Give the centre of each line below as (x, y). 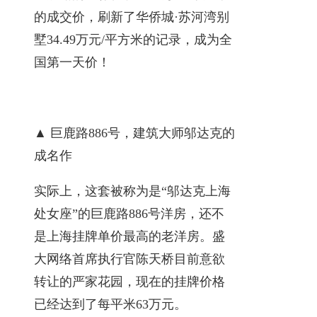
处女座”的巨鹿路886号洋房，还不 (129, 213)
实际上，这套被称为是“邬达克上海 (132, 191)
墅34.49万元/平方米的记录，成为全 (133, 39)
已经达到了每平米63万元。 (110, 304)
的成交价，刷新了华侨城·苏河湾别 (132, 17)
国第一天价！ (72, 62)
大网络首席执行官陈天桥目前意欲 (129, 259)
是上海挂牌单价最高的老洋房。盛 (129, 236)
